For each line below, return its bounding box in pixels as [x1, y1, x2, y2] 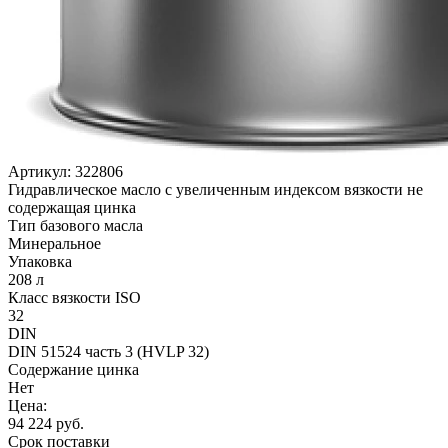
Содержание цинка [8, 360, 139, 378]
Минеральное [8, 234, 101, 252]
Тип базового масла [8, 216, 143, 234]
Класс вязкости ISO [8, 288, 141, 306]
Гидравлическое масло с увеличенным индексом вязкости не [8, 180, 423, 198]
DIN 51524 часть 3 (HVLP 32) [8, 342, 209, 360]
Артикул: [8, 162, 75, 180]
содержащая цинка [8, 198, 136, 216]
